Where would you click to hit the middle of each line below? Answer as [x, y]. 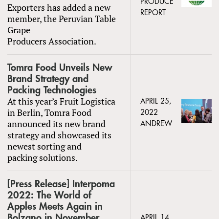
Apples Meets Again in [55, 206]
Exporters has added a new [59, 7]
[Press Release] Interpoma [61, 184]
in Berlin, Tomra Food [49, 112]
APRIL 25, [156, 101]
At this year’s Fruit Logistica [61, 101]
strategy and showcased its [59, 135]
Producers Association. [52, 41]
